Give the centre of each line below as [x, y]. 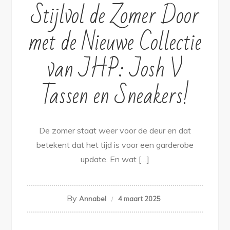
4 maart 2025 [139, 199]
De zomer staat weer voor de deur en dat [115, 131]
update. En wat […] [115, 159]
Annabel [93, 199]
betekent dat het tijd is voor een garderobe [115, 145]
